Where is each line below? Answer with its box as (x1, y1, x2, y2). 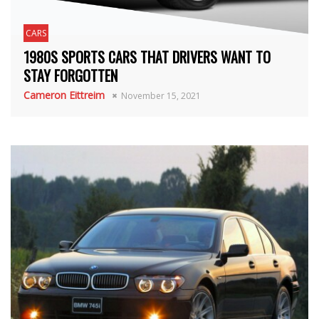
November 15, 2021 (121, 90, 201, 103)
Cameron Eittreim (23, 88, 105, 103)
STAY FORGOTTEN (23, 65, 117, 87)
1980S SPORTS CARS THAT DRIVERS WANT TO (23, 46, 271, 68)
